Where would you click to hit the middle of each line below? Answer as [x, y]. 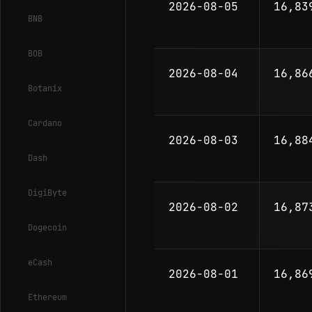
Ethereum [47, 297]
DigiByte [47, 193]
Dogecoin [47, 228]
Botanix [45, 88]
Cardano [45, 123]
